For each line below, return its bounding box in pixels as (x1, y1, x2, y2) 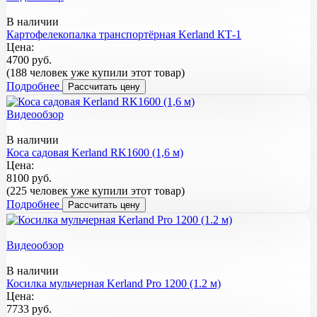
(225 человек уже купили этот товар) (6, 184, 185, 197)
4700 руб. (6, 53, 52, 66)
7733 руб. (6, 302, 52, 315)
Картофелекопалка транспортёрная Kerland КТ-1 (6, 28, 241, 40)
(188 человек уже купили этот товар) (6, 66, 185, 79)
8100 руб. (6, 171, 52, 184)
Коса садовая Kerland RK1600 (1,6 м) (6, 146, 183, 158)
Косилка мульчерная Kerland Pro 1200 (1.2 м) (6, 277, 221, 289)
